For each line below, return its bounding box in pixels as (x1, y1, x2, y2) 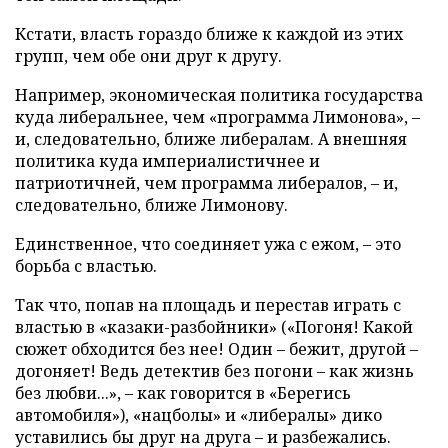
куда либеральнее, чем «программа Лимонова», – (15, 106, 420, 128)
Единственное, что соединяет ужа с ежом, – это (15, 233, 401, 255)
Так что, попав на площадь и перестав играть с (15, 294, 401, 316)
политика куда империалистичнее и (15, 150, 320, 172)
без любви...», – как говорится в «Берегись (15, 382, 351, 404)
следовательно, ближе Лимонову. (15, 194, 288, 216)
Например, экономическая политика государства (15, 84, 423, 106)
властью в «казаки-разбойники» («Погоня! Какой (15, 316, 413, 338)
